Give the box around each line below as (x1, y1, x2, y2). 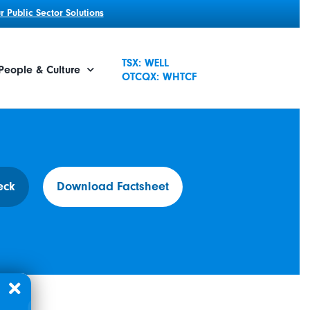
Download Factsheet (57, 179, 169, 194)
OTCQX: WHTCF (122, 70, 197, 83)
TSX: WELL (122, 56, 169, 69)
